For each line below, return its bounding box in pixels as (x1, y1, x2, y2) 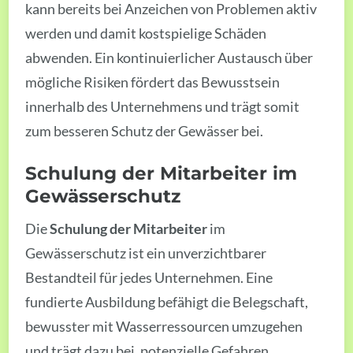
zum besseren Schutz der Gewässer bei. (25, 121, 264, 139)
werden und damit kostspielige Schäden (25, 24, 267, 42)
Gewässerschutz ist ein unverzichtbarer (25, 244, 267, 262)
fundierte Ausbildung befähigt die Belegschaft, (25, 293, 309, 311)
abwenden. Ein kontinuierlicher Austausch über (25, 48, 314, 66)
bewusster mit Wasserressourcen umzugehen (25, 318, 303, 336)
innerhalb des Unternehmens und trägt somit (25, 97, 300, 115)
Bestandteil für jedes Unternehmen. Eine (25, 269, 273, 287)
